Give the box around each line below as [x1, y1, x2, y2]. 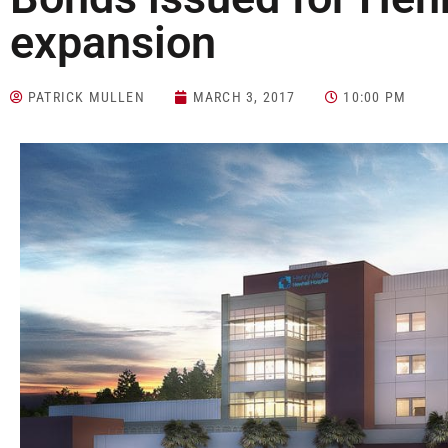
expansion [10, 16, 216, 70]
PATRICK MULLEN [28, 89, 145, 106]
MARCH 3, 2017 [192, 89, 296, 106]
